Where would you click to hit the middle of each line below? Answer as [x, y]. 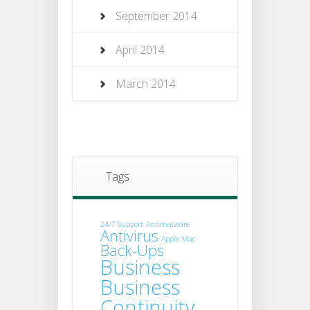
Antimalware [168, 225]
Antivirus [129, 236]
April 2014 [140, 50]
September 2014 [156, 16]
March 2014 [146, 84]
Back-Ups [132, 250]
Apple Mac [179, 239]
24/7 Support [122, 225]
